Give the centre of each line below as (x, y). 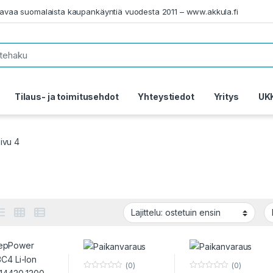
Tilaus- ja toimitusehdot (66, 97)
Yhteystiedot (166, 97)
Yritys (226, 97)
